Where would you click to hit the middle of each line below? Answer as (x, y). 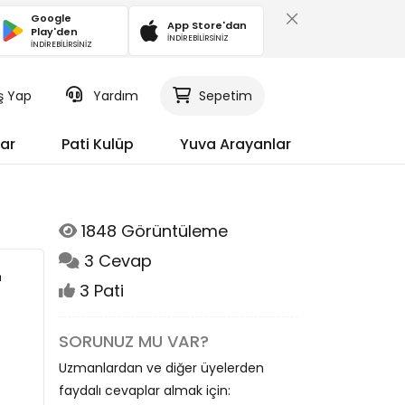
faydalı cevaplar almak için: (145, 391)
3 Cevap (116, 261)
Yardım (115, 96)
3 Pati (99, 291)
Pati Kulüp (98, 144)
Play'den (55, 32)
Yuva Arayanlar (235, 144)
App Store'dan (207, 25)
